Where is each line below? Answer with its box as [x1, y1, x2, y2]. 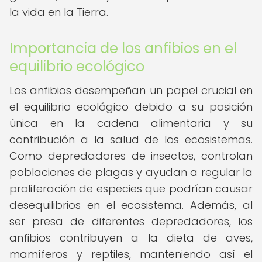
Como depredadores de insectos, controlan [9, 149, 253, 163]
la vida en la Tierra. [9, 5, 108, 19]
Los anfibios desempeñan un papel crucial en [9, 83, 253, 98]
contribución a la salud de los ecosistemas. [9, 132, 253, 147]
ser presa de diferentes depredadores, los [9, 214, 253, 229]
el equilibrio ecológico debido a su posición [9, 99, 253, 114]
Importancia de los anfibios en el [9, 39, 237, 58]
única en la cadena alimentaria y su [9, 116, 253, 130]
